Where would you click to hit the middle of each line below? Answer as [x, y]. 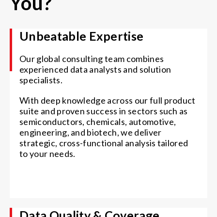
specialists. [43, 80]
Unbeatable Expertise [82, 36]
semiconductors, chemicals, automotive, [98, 121]
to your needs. [49, 153]
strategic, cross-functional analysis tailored [104, 143]
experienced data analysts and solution [95, 69]
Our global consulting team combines [92, 58]
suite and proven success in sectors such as [104, 111]
